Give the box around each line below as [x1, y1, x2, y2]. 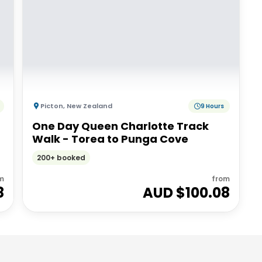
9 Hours [200, 101, 224, 111]
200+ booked [37, 153, 86, 163]
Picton [40, 101, 64, 111]
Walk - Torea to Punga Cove [32, 131, 189, 146]
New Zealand [67, 101, 113, 111]
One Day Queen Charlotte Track [32, 118, 209, 133]
